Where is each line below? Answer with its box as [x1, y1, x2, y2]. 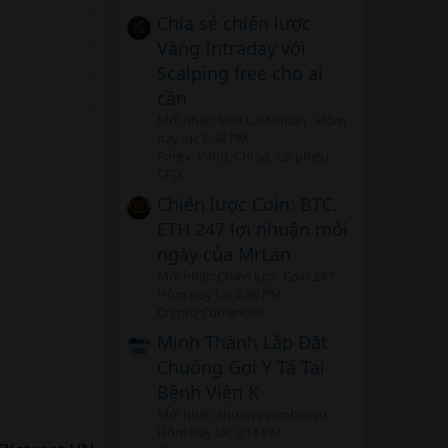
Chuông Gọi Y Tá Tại [157, 354, 325, 379]
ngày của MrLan [157, 242, 291, 267]
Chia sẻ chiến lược [157, 11, 311, 36]
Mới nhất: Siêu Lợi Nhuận [157, 111, 307, 130]
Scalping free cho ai [157, 61, 323, 86]
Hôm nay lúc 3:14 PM [157, 422, 282, 441]
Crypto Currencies [157, 303, 264, 322]
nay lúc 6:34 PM [157, 129, 249, 148]
